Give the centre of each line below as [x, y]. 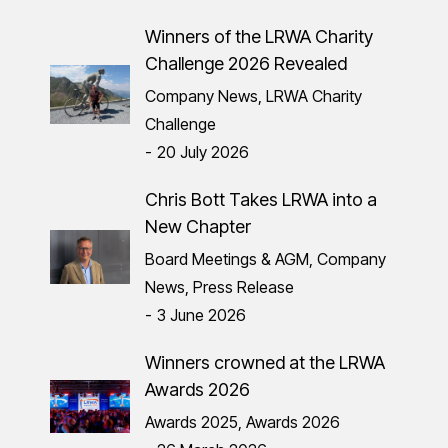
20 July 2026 [203, 151]
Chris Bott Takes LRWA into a [261, 199]
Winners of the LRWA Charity [259, 36]
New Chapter [198, 226]
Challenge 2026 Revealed [246, 63]
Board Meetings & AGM [227, 258]
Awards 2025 [191, 421]
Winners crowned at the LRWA [265, 362]
